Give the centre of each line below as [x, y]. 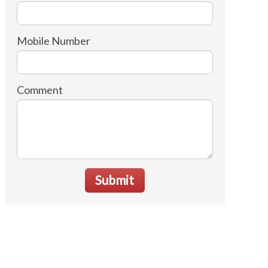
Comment [39, 90]
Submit [115, 180]
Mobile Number [53, 41]
